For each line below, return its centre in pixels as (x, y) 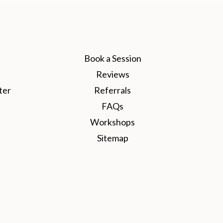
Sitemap (112, 138)
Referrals (112, 90)
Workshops (112, 122)
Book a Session (112, 58)
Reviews (112, 74)
